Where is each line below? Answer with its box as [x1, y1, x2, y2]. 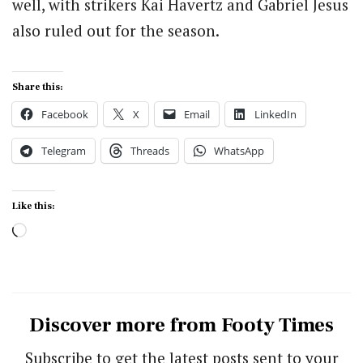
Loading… [26, 218, 98, 242]
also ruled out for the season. [12, 19, 220, 41]
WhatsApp [214, 143, 264, 158]
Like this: [12, 199, 55, 212]
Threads [130, 143, 169, 158]
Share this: [12, 80, 63, 93]
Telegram [41, 143, 86, 158]
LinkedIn [254, 106, 297, 122]
